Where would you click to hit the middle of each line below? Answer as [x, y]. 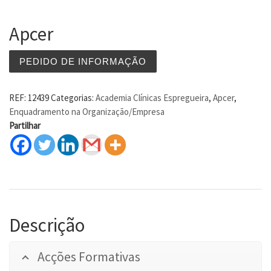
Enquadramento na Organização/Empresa [87, 112]
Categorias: [73, 98]
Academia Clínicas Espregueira [152, 98]
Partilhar [25, 126]
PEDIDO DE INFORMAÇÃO [83, 61]
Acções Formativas [89, 257]
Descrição [47, 225]
